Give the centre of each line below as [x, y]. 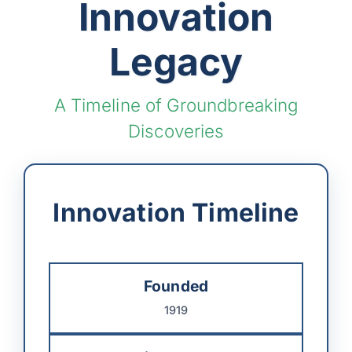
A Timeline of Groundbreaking [176, 104]
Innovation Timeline [176, 212]
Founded [176, 286]
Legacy [176, 61]
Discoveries [176, 130]
